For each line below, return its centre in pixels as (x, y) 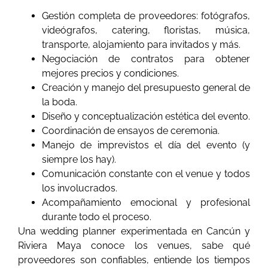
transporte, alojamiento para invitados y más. (141, 45)
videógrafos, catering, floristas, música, (146, 31)
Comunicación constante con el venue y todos (146, 174)
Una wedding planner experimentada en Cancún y (134, 232)
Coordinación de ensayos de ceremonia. (131, 131)
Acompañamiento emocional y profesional (146, 203)
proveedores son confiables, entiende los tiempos (134, 260)
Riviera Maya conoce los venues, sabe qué (134, 246)
